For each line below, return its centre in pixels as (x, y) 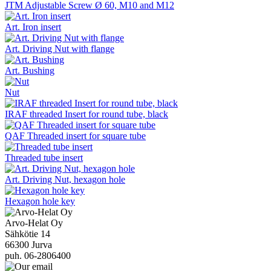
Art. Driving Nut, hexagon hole (65, 180)
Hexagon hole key (40, 201)
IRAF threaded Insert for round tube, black (87, 114)
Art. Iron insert (33, 27)
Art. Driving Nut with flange (60, 49)
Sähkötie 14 (28, 234)
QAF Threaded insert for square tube (75, 136)
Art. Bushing (30, 71)
